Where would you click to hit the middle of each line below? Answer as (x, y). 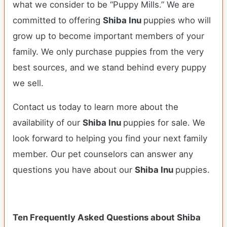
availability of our (48, 123)
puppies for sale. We (164, 123)
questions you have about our (74, 170)
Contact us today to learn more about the (96, 107)
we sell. (28, 83)
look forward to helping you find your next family (110, 138)
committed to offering (58, 20)
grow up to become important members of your (108, 36)
